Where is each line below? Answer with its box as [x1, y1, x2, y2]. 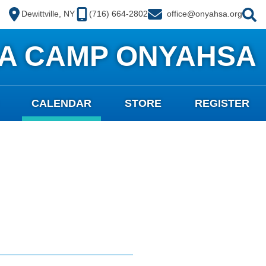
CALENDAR [31, 97, 91, 109]
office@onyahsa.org [167, 8, 242, 18]
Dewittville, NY [21, 8, 75, 18]
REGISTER [195, 97, 249, 109]
